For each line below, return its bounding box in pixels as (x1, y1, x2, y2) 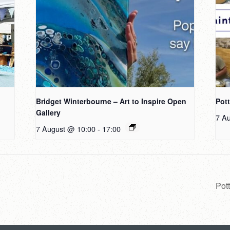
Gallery (36, 107, 61, 118)
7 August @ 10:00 (36, 123, 96, 135)
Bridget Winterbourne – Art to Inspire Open (36, 96, 187, 107)
